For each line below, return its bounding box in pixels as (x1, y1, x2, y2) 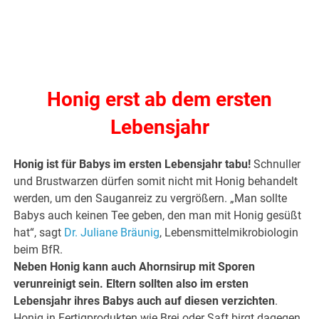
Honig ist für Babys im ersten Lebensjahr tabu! (14, 157, 254, 172)
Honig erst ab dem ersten (47, 88, 272, 112)
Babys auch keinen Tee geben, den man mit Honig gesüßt (14, 209, 302, 223)
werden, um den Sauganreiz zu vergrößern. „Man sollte (14, 192, 288, 206)
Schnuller (253, 157, 301, 172)
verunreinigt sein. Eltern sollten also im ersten (14, 277, 249, 291)
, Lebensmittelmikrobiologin (159, 226, 299, 240)
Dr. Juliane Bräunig (64, 226, 160, 240)
